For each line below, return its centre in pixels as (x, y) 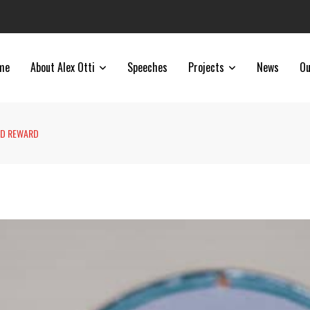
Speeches (147, 67)
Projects (206, 67)
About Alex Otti (63, 67)
